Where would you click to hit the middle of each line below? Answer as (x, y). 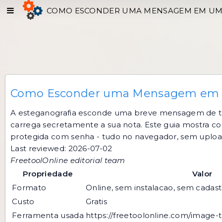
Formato (29, 188)
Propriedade (48, 174)
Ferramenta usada (48, 215)
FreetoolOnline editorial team (68, 160)
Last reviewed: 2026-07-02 (61, 148)
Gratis (96, 201)
